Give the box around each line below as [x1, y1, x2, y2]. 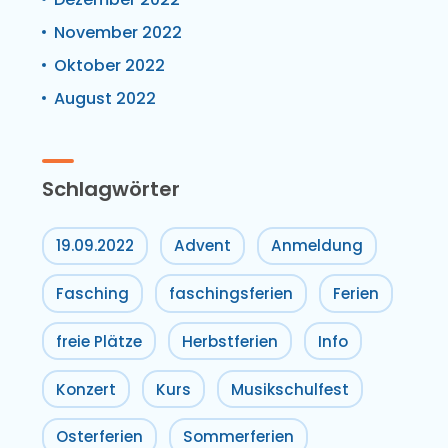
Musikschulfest [231, 378, 349, 400]
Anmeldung [271, 235, 363, 257]
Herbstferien [182, 330, 278, 352]
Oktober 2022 [54, 53, 165, 77]
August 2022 [54, 86, 156, 110]
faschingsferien [169, 283, 293, 305]
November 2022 [54, 20, 182, 44]
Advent [174, 235, 231, 257]
